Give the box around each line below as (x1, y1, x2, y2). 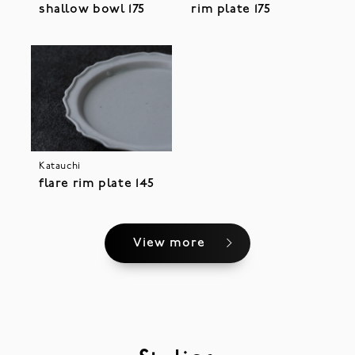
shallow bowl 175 (38, 3, 145, 17)
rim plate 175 (191, 3, 271, 17)
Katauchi (38, 161, 81, 171)
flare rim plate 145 (38, 177, 155, 190)
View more (132, 236, 205, 250)
